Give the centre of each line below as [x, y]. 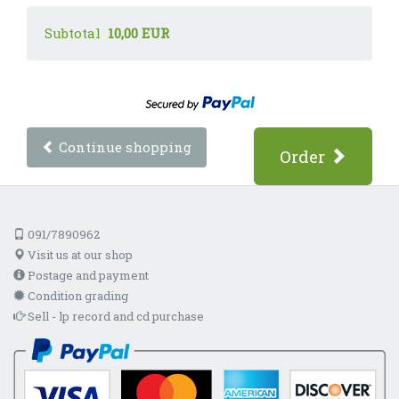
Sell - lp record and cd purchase [114, 316]
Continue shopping [123, 147]
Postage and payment [87, 275]
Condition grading [77, 296]
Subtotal [76, 33]
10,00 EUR [138, 33]
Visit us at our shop [79, 255]
